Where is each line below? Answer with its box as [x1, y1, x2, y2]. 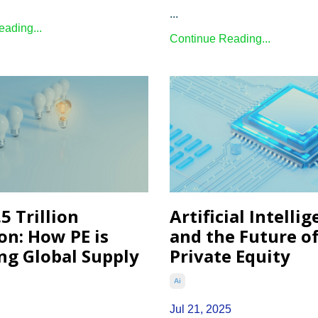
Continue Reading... [170, 32, 270, 45]
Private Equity [170, 244, 290, 268]
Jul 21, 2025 [170, 303, 231, 316]
